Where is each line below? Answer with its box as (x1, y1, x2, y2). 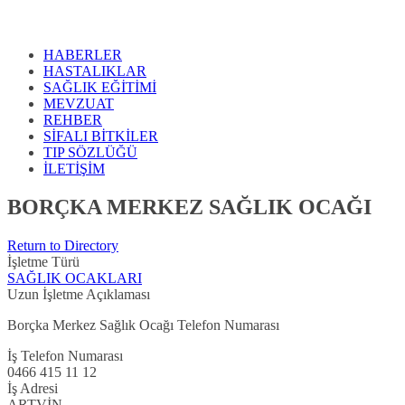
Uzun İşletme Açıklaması (7, 287, 150, 303)
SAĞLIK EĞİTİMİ (43, 80, 156, 96)
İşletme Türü (7, 254, 80, 270)
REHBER (43, 112, 102, 128)
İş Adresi (7, 381, 58, 397)
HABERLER (43, 47, 122, 63)
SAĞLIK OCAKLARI (7, 270, 142, 287)
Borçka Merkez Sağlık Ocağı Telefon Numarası (7, 317, 279, 334)
